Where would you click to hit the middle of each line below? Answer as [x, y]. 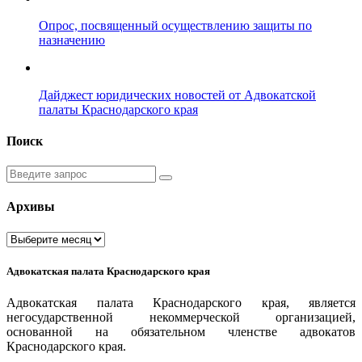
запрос [24, 187]
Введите [29, 172]
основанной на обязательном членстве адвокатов [181, 331]
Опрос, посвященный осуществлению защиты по [175, 25]
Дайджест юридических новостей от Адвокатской [177, 95]
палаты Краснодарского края [118, 109]
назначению [72, 40]
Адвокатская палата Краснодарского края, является [181, 302]
